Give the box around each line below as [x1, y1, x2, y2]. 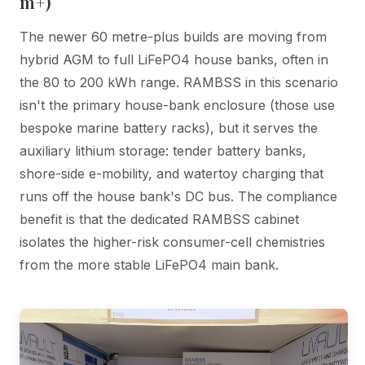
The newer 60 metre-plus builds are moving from [20, 28, 327, 45]
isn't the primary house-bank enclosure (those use [20, 96, 335, 113]
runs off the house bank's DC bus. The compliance [20, 187, 337, 204]
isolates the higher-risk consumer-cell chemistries [20, 233, 325, 250]
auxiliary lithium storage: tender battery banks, [20, 142, 306, 159]
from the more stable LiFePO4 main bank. [20, 256, 279, 273]
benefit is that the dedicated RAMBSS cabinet [20, 210, 299, 227]
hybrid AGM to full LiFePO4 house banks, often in [20, 51, 328, 68]
